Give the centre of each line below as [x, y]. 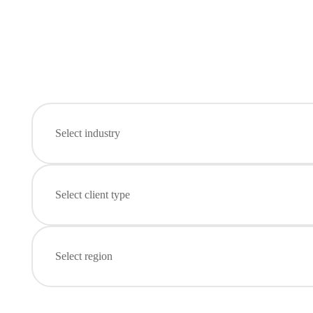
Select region [84, 256]
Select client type [93, 195]
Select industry [88, 133]
